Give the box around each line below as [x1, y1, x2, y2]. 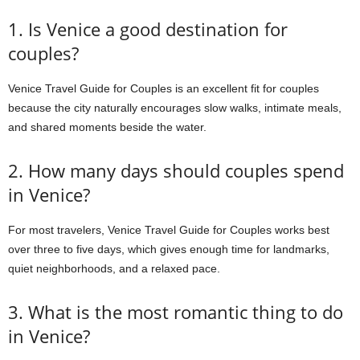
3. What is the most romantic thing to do [8, 300, 343, 324]
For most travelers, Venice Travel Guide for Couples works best [8, 223, 329, 236]
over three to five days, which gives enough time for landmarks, [8, 243, 329, 256]
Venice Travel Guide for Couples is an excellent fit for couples [8, 82, 319, 95]
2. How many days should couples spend [8, 158, 344, 182]
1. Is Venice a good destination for [8, 17, 288, 41]
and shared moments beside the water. [8, 121, 207, 133]
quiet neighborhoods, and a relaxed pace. [8, 262, 220, 275]
